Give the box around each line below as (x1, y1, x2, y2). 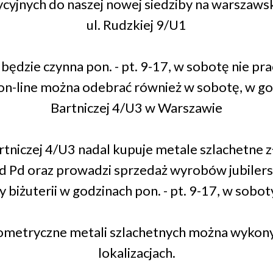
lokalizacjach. (97, 244, 175, 261)
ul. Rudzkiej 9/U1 (87, 16, 186, 33)
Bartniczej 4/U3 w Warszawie (51, 99, 222, 116)
